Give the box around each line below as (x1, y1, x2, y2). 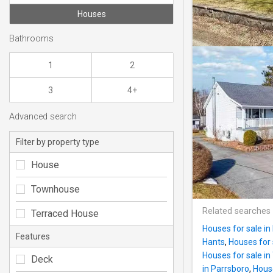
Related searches (202, 206, 271, 217)
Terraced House (31, 207, 99, 219)
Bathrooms (9, 33, 54, 44)
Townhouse (31, 183, 80, 195)
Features (16, 231, 50, 241)
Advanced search (9, 112, 77, 122)
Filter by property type (16, 136, 99, 147)
